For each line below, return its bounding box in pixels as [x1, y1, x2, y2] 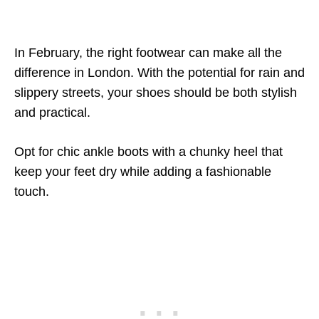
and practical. [14, 105, 90, 120]
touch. [14, 184, 49, 199]
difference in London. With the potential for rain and [14, 66, 305, 80]
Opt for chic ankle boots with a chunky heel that [14, 145, 283, 159]
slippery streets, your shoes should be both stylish [14, 85, 297, 100]
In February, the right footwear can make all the [14, 46, 282, 60]
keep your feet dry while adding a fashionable [14, 164, 271, 179]
